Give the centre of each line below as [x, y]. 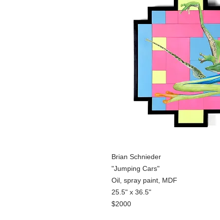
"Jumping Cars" [136, 168]
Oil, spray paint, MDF [144, 180]
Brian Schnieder [137, 156]
